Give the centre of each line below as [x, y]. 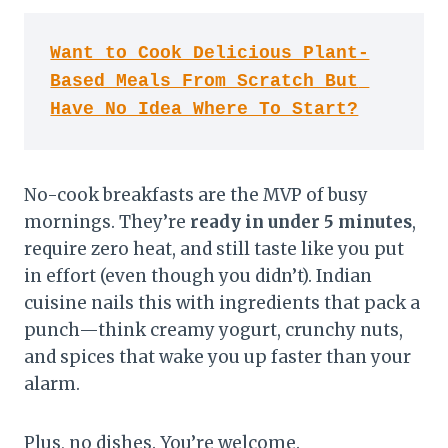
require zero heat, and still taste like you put [214, 248]
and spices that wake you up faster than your [217, 356]
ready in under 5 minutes [301, 221]
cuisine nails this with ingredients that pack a [222, 302]
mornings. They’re [107, 221]
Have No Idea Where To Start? [204, 109]
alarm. [52, 383]
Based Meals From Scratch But [204, 81]
